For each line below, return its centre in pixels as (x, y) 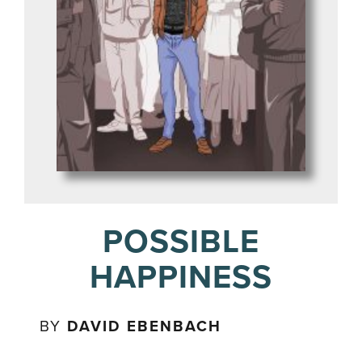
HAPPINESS (181, 278)
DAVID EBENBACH (145, 327)
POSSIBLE (181, 242)
